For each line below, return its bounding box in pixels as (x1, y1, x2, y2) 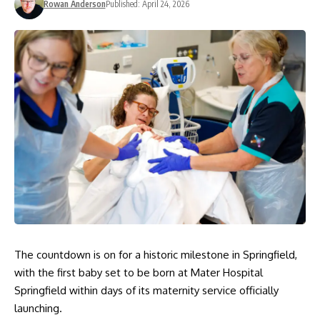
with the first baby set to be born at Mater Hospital (14, 266, 263, 280)
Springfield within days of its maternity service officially (14, 284, 279, 298)
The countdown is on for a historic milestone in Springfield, (14, 248, 297, 262)
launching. (14, 301, 62, 316)
